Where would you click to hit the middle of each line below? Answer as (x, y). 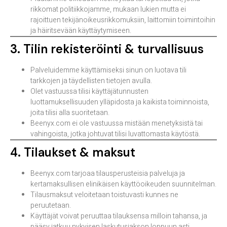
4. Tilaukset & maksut (73, 153)
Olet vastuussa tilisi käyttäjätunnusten (89, 92)
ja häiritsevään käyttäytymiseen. (81, 31)
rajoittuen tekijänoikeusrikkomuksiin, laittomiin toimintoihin (123, 20)
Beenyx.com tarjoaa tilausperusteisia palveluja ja (108, 174)
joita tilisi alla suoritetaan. (70, 113)
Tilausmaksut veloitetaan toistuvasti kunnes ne (104, 195)
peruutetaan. (51, 206)
